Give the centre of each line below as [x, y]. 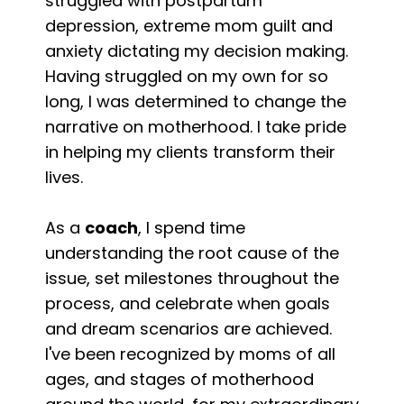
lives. [64, 177]
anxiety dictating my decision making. [197, 50]
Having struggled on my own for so [187, 76]
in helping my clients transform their [190, 151]
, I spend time [192, 227]
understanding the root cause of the [192, 252]
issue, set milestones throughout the [192, 278]
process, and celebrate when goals [188, 303]
